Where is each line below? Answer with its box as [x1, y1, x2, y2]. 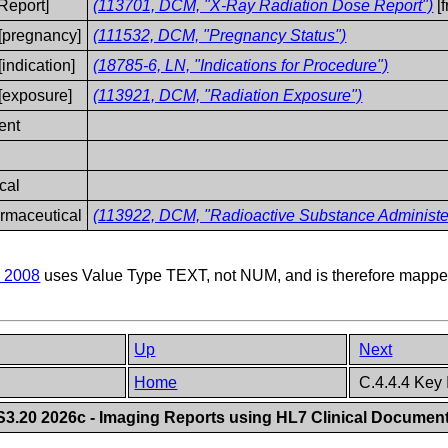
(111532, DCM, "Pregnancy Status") [93, 26, 347, 44]
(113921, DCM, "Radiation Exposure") [93, 86, 363, 104]
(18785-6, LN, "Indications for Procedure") [93, 56, 389, 74]
